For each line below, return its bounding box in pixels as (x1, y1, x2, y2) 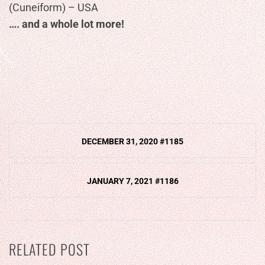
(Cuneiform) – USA (9, 1, 98, 14)
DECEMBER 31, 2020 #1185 (82, 136, 183, 146)
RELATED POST (9, 238, 90, 260)
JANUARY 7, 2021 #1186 (86, 176, 179, 186)
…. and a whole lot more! (9, 18, 124, 30)
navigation (8, 141, 75, 165)
